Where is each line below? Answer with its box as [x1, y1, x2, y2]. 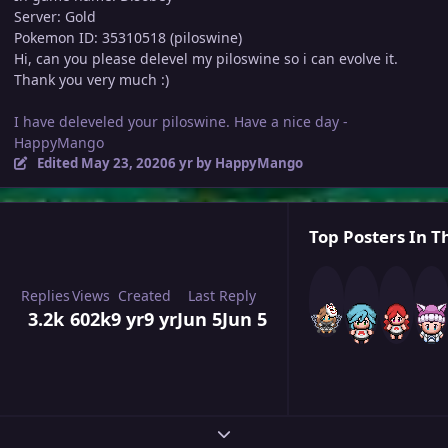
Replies [21, 286, 70, 306]
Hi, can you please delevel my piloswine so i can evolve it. [14, 49, 398, 69]
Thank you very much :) [14, 70, 169, 90]
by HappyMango [192, 154, 303, 173]
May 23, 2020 [80, 154, 168, 173]
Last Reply [188, 286, 256, 306]
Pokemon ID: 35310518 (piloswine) [14, 28, 242, 48]
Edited [36, 154, 81, 173]
